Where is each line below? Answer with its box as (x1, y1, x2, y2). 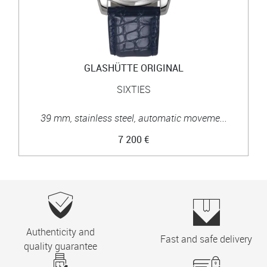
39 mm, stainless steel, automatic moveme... (40, 111, 227, 125)
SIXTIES (116, 82, 151, 96)
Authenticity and (26, 225, 95, 238)
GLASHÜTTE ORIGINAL (83, 61, 184, 74)
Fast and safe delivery (160, 232, 253, 246)
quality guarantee (24, 239, 98, 253)
